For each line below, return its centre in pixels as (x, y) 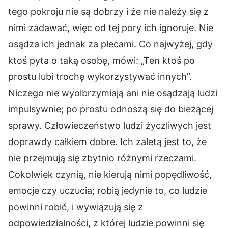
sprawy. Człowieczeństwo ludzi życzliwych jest (110, 125)
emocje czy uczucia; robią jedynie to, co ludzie (108, 190)
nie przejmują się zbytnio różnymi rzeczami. (102, 158)
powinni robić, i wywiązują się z (76, 207)
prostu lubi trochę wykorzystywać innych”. (100, 76)
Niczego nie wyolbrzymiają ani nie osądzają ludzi (113, 93)
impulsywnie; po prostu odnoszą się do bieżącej (111, 109)
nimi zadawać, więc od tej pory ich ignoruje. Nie (111, 27)
